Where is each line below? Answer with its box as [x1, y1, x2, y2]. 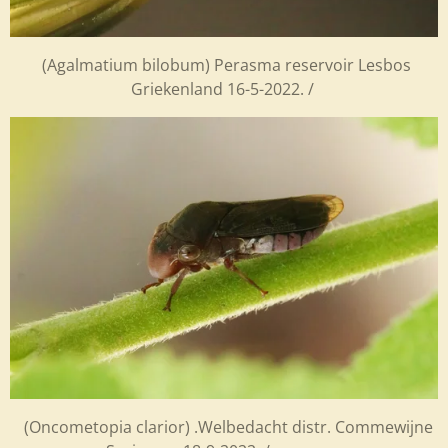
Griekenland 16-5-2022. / [130, 78, 318, 101]
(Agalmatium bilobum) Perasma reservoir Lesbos [37, 54, 411, 77]
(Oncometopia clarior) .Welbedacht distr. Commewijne [15, 416, 433, 439]
